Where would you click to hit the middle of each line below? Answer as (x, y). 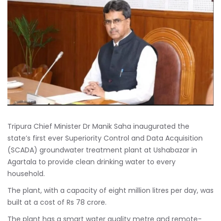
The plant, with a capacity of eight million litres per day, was (110, 190)
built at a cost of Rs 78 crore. (57, 202)
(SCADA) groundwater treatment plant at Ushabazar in (102, 150)
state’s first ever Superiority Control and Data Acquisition (105, 138)
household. (26, 173)
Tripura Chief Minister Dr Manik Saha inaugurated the (98, 126)
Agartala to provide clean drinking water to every (92, 162)
